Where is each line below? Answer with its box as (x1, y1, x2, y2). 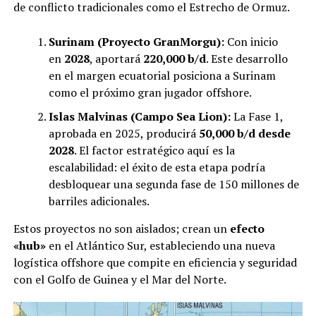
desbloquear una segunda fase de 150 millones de (48, 176, 299, 193)
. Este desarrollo (205, 51, 288, 67)
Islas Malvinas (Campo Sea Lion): (48, 109, 231, 125)
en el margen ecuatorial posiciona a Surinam (48, 68, 276, 84)
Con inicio (224, 34, 278, 50)
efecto (229, 221, 265, 237)
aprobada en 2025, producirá (48, 126, 199, 142)
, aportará (89, 51, 143, 67)
